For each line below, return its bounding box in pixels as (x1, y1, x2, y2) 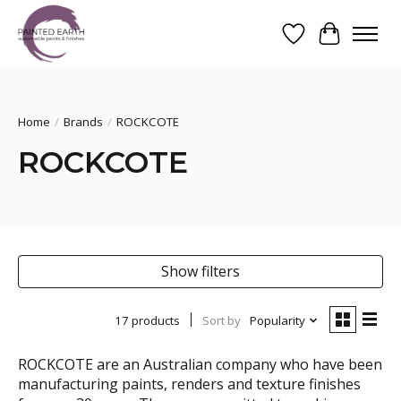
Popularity (249, 311, 305, 328)
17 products (114, 311, 180, 328)
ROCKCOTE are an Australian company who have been (18, 354, 382, 374)
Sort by (201, 311, 241, 328)
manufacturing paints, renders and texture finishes (18, 373, 361, 394)
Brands (64, 114, 103, 130)
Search (42, 70, 98, 95)
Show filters (161, 260, 240, 281)
